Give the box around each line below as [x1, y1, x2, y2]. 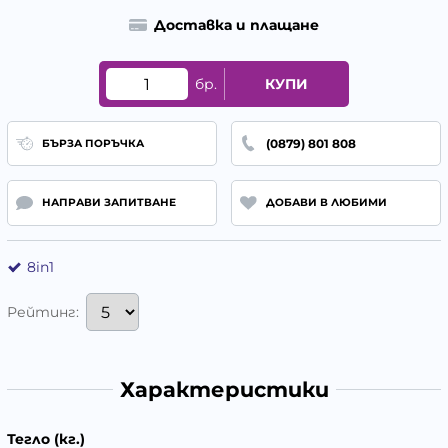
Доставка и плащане [153, 16, 319, 35]
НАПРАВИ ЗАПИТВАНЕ [41, 196, 176, 210]
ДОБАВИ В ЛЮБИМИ [265, 196, 387, 210]
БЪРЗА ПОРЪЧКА [41, 136, 144, 150]
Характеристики [119, 376, 329, 402]
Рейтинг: [7, 303, 79, 322]
